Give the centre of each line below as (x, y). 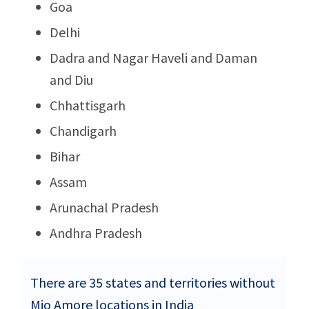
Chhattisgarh (88, 105)
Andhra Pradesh (96, 232)
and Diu (71, 79)
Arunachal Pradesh (104, 207)
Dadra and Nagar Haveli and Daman (153, 57)
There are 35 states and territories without (153, 282)
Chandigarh (83, 130)
